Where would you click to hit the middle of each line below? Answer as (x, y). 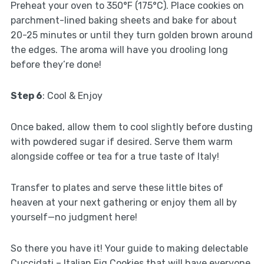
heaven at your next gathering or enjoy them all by (123, 203)
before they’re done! (56, 65)
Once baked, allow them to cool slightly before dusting (131, 127)
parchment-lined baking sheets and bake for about (123, 21)
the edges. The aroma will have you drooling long (119, 50)
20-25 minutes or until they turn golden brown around (131, 35)
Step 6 (26, 96)
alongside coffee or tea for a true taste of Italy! (115, 157)
